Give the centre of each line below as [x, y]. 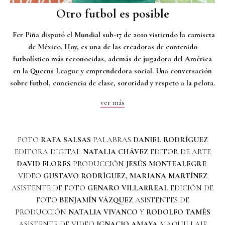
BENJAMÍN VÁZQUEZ [96, 200]
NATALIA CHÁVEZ [116, 151]
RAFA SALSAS [66, 139]
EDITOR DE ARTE [180, 151]
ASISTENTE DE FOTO [49, 188]
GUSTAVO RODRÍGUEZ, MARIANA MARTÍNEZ [125, 176]
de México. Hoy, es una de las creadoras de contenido [113, 46]
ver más [113, 102]
